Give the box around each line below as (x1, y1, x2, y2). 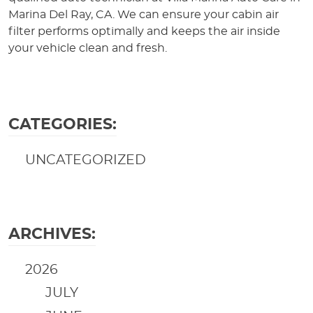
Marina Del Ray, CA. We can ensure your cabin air (8, 8, 279, 20)
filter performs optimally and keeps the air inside (8, 25, 280, 37)
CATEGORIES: (8, 116, 117, 132)
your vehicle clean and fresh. (8, 42, 167, 54)
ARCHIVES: (8, 226, 96, 242)
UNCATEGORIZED (25, 153, 146, 167)
